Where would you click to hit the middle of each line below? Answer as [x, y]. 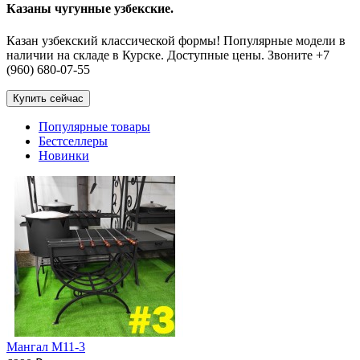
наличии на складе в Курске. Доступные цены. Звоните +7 [168, 55]
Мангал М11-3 [46, 346]
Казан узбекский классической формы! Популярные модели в [176, 40]
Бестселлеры [73, 141]
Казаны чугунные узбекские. [90, 9]
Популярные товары [94, 126]
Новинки [64, 155]
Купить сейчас [48, 98]
